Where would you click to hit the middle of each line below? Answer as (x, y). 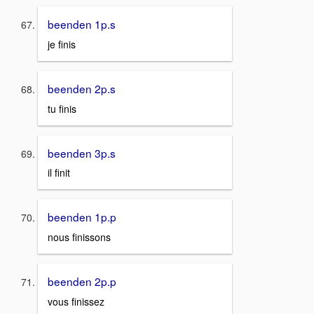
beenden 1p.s (82, 24)
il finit (59, 173)
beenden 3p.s (82, 152)
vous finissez (76, 301)
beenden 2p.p (82, 281)
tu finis (62, 108)
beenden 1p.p (82, 217)
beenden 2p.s (82, 89)
